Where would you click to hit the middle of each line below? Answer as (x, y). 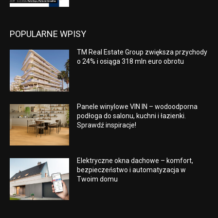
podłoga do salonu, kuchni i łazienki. (132, 116)
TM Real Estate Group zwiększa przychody (142, 52)
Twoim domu (98, 179)
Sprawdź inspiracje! (107, 125)
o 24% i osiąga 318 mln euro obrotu (131, 61)
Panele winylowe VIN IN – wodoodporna (137, 106)
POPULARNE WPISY (48, 34)
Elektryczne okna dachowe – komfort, (135, 161)
